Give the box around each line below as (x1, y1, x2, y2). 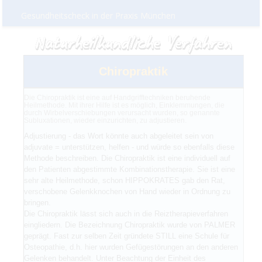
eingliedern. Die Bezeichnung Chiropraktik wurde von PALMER (23, 220, 235, 229)
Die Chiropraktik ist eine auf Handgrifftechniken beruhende (23, 93, 211, 102)
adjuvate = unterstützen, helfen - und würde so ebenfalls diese (23, 142, 235, 151)
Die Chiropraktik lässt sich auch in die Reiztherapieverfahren (23, 209, 228, 218)
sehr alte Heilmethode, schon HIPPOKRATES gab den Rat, (23, 175, 225, 185)
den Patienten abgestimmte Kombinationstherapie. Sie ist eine (23, 164, 235, 174)
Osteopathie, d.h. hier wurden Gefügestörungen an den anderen (23, 242, 238, 251)
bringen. (23, 198, 51, 207)
